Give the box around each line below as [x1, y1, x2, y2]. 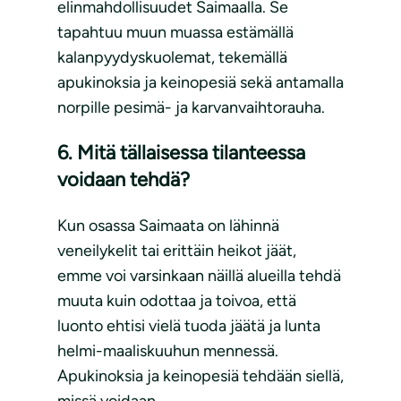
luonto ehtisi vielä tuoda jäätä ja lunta [57, 316, 320, 337]
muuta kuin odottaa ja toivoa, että [57, 291, 296, 311]
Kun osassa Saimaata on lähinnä [57, 216, 279, 236]
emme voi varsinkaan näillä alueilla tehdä [57, 266, 341, 286]
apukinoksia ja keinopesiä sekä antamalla [57, 73, 344, 93]
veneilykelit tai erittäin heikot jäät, [57, 241, 296, 261]
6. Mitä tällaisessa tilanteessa [57, 141, 305, 166]
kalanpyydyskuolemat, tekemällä [57, 47, 287, 68]
